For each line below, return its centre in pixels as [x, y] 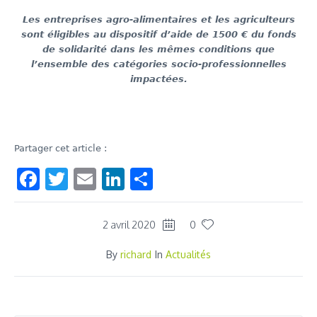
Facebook [88, 178]
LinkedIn [167, 178]
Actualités [188, 254]
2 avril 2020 [129, 224]
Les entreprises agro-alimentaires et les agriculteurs [158, 20]
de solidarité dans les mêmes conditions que [158, 50]
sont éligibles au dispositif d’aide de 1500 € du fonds [158, 35]
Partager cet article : [60, 149]
